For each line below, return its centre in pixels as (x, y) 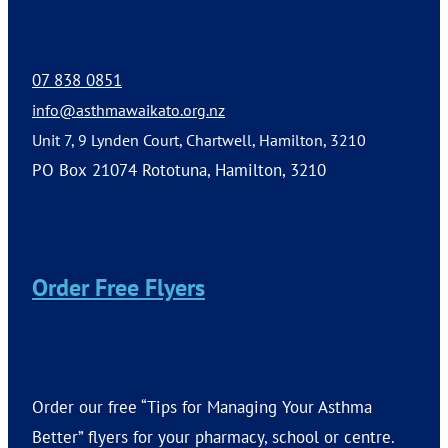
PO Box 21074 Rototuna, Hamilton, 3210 (179, 170)
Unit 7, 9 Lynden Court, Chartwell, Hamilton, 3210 (199, 140)
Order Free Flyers (118, 288)
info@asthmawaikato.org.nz (128, 110)
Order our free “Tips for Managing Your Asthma (202, 407)
